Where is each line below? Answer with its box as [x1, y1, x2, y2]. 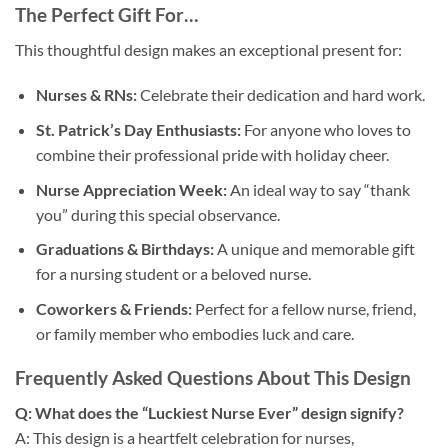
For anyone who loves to [240, 119, 411, 139]
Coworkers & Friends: [35, 298, 192, 318]
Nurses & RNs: [35, 85, 137, 105]
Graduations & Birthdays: [35, 239, 214, 259]
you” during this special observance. [35, 204, 280, 224]
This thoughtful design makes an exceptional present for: [15, 39, 402, 59]
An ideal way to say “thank [226, 179, 410, 199]
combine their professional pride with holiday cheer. [35, 144, 389, 164]
